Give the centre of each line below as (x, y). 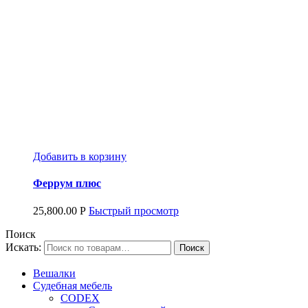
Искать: (23, 247)
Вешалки (54, 274)
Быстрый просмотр (134, 210)
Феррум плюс (67, 184)
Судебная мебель (73, 286)
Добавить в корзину (80, 157)
